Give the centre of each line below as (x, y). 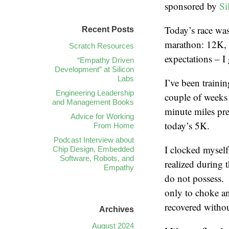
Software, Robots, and (97, 158)
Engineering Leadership (95, 93)
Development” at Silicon (94, 69)
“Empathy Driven (106, 60)
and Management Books (93, 102)
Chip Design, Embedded (93, 149)
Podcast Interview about (94, 140)
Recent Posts (108, 29)
